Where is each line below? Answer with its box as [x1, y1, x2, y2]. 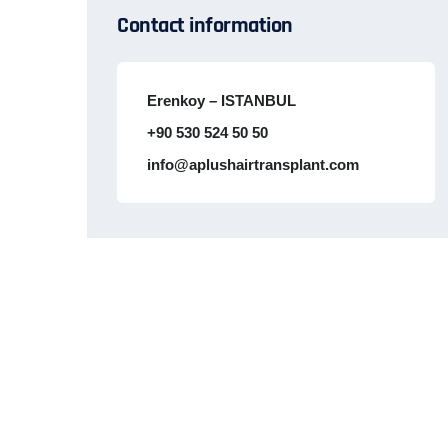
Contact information [117, 12, 293, 40]
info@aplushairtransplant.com [147, 156, 359, 173]
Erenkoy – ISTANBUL [147, 92, 296, 109]
